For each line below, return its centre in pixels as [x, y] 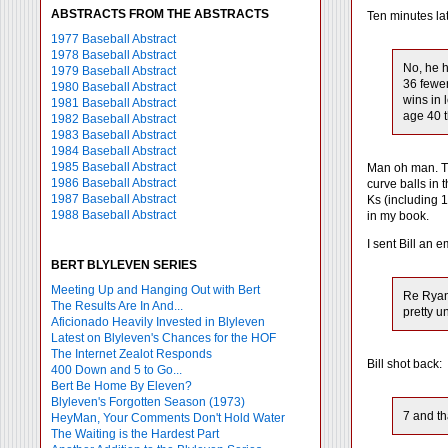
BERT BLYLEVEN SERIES [124, 265]
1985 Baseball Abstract [113, 167]
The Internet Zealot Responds [131, 354]
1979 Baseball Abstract [113, 71]
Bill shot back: [404, 364]
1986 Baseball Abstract [113, 183]
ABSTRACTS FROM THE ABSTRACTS [160, 14]
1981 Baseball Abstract [113, 103]
